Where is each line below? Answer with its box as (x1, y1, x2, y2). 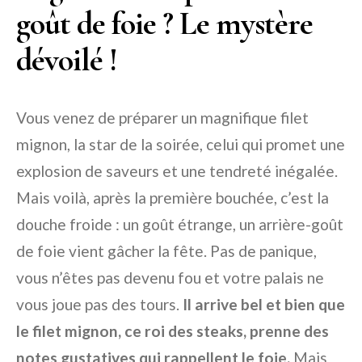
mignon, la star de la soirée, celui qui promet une (16, 135, 345, 154)
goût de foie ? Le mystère (16, 4, 313, 44)
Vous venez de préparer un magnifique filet (16, 108, 309, 128)
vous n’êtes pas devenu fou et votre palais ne (16, 268, 324, 288)
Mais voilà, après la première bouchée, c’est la (16, 188, 329, 208)
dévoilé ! (16, 40, 117, 80)
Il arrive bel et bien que (183, 295, 345, 314)
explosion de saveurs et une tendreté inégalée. (16, 162, 338, 181)
